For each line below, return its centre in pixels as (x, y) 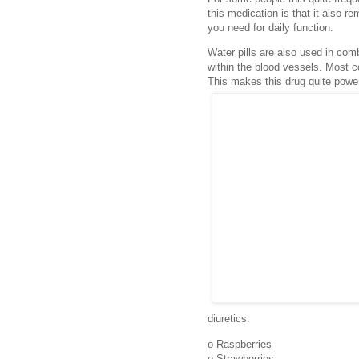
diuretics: (229, 319)
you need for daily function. (270, 27)
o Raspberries (240, 344)
